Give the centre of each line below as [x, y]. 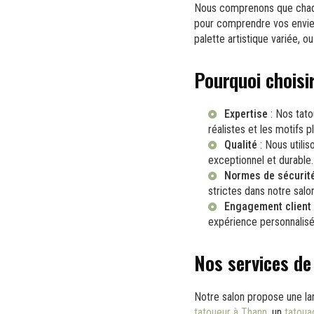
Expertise [246, 114]
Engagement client [268, 206]
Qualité [241, 144]
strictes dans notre [251, 191]
